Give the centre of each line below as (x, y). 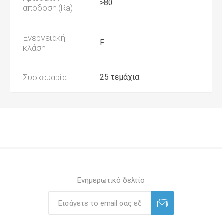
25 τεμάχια (119, 77)
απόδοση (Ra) (48, 8)
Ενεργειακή (44, 38)
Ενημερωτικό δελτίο (111, 180)
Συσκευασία (45, 77)
